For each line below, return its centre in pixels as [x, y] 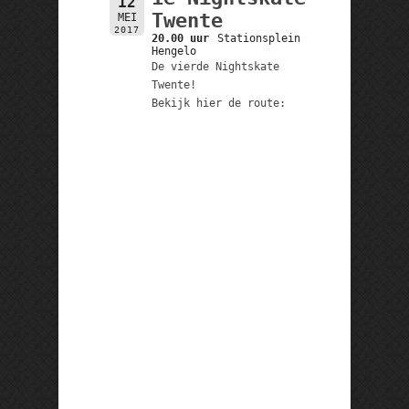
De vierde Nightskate [215, 66]
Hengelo [173, 51]
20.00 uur [180, 38]
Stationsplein [259, 38]
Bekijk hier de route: [218, 103]
